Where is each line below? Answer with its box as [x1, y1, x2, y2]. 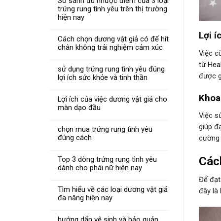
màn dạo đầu [58, 103, 101, 112]
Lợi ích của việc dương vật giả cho [58, 94, 167, 104]
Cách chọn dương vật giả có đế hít [58, 34, 169, 43]
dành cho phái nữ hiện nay [58, 163, 142, 172]
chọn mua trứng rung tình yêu [58, 124, 152, 134]
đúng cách [58, 133, 92, 142]
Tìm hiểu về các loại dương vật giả [58, 184, 168, 194]
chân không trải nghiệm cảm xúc [58, 42, 163, 52]
